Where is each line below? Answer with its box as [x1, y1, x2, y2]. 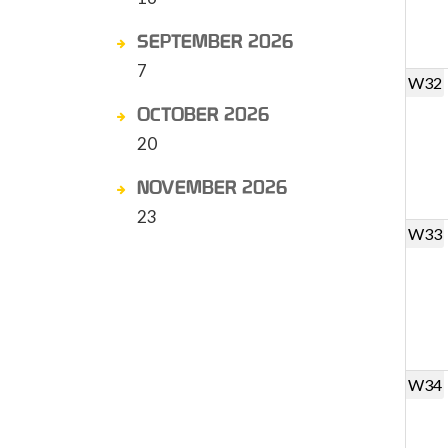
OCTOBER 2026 [137, 102, 269, 126]
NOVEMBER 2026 [137, 175, 287, 199]
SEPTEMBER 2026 [137, 29, 293, 53]
